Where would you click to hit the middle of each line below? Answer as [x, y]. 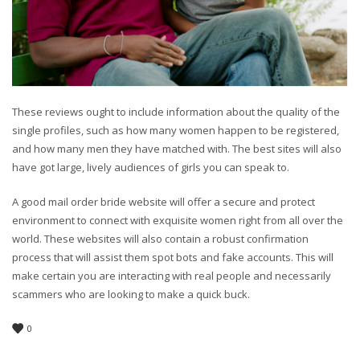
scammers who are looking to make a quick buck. [131, 294]
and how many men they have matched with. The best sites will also [177, 148]
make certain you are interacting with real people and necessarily [172, 275]
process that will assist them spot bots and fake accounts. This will [173, 257]
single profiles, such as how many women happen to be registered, [176, 130]
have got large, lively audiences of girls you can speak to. [151, 167]
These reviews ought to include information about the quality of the [176, 111]
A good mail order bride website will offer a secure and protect [164, 201]
